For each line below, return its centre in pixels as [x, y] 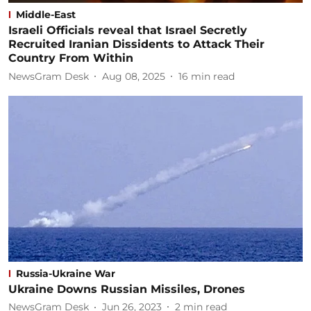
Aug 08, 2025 [134, 76]
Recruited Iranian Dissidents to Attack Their [136, 44]
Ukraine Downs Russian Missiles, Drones [127, 289]
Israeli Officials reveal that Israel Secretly [128, 30]
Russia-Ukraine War [66, 273]
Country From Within [71, 58]
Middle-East [46, 15]
